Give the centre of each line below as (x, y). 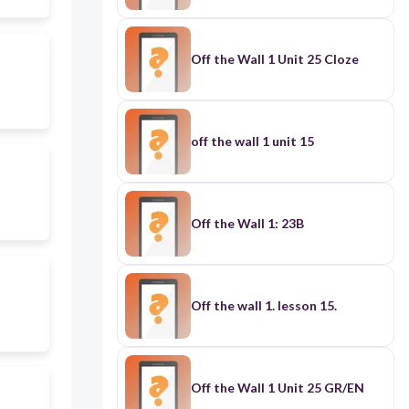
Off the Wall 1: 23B (247, 224)
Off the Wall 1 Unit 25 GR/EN (277, 388)
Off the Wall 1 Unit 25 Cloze (274, 59)
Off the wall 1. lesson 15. (263, 306)
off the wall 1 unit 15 (252, 142)
